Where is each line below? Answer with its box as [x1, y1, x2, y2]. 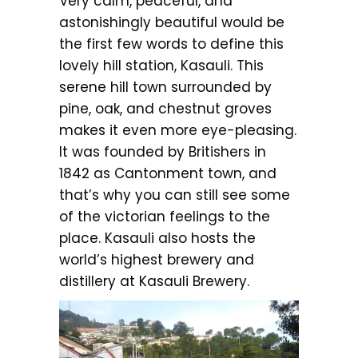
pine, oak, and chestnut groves [59, 98, 272, 118]
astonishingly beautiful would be [59, 12, 284, 32]
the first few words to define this [59, 34, 284, 54]
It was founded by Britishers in [59, 141, 266, 161]
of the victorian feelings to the [59, 206, 270, 226]
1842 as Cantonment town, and [59, 163, 276, 183]
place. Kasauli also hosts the [59, 228, 256, 248]
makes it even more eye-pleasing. [59, 120, 296, 140]
